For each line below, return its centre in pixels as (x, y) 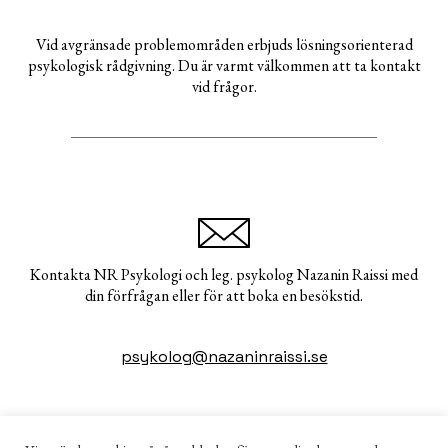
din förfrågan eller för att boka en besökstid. (224, 296)
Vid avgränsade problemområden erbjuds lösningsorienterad (224, 45)
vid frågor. (224, 87)
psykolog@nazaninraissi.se (224, 357)
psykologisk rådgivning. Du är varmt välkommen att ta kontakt (224, 66)
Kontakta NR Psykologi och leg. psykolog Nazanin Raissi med (224, 275)
